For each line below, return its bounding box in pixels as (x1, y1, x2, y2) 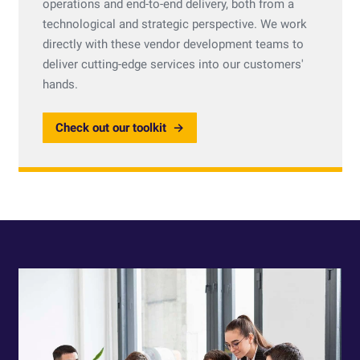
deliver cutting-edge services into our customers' (42, 56, 304, 72)
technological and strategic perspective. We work (42, 16, 307, 31)
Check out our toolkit (55, 121, 166, 135)
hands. (42, 76, 78, 92)
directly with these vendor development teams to (42, 36, 304, 51)
